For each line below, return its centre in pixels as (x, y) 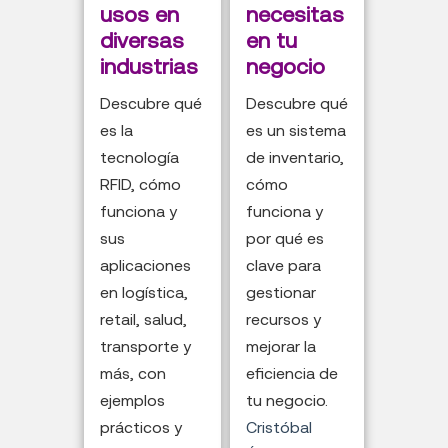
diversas (141, 41)
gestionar (280, 292)
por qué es (284, 238)
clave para (283, 265)
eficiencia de (291, 373)
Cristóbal (278, 427)
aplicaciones (145, 265)
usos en (139, 15)
